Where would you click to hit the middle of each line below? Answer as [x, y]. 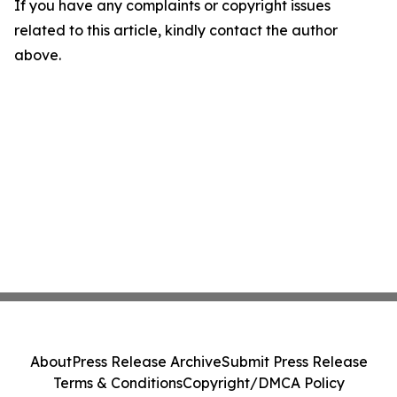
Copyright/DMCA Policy [263, 383]
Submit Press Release [294, 362]
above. [38, 55]
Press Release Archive [146, 362]
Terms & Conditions [117, 383]
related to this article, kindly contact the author [176, 30]
